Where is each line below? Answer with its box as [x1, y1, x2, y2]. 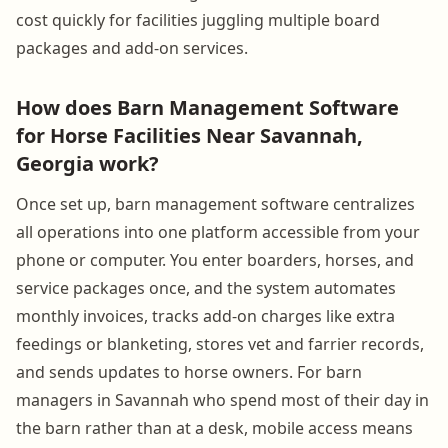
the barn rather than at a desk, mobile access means [16, 416, 413, 439]
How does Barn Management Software [16, 93, 399, 121]
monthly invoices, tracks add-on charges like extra [16, 304, 395, 327]
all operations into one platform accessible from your [16, 220, 420, 243]
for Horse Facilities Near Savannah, [16, 121, 363, 149]
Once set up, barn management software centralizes [16, 192, 415, 215]
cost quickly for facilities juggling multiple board [16, 8, 380, 31]
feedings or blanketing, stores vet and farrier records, [16, 332, 424, 355]
